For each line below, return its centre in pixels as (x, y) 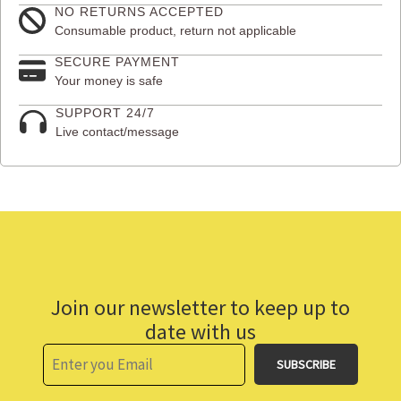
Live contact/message (117, 131)
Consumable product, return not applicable (175, 30)
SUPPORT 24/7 (105, 112)
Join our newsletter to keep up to (200, 307)
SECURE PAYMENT (117, 61)
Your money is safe (109, 80)
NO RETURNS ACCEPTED (139, 11)
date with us (200, 331)
